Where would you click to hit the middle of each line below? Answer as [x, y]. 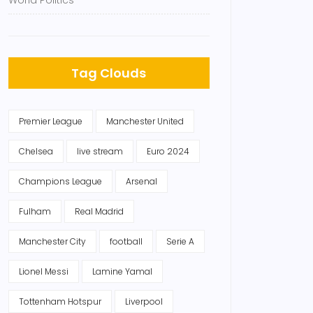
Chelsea [36, 151]
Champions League [60, 181]
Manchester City [52, 241]
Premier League [51, 121]
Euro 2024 [168, 151]
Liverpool [144, 301]
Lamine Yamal [122, 271]
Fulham [35, 211]
